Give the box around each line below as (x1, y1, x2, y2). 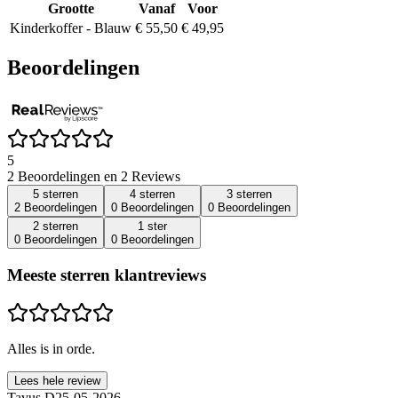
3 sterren (227, 187, 272, 202)
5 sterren (33, 187, 78, 202)
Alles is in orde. (7, 340, 95, 356)
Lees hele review (14, 373, 100, 387)
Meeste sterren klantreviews (7, 266, 206, 285)
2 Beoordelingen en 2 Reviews (7, 169, 180, 185)
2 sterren (33, 219, 78, 234)
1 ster (138, 219, 167, 234)
